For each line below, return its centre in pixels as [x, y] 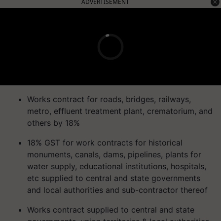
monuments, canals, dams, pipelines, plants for [114, 154]
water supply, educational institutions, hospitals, [117, 166]
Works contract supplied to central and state [111, 210]
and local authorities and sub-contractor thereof [117, 190]
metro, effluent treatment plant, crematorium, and [120, 111]
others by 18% [54, 123]
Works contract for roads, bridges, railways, [109, 99]
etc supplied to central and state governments [114, 178]
